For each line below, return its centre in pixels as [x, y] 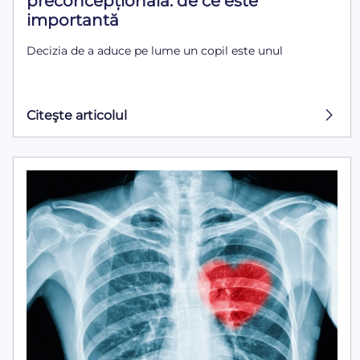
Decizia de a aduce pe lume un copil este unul [155, 51]
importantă [73, 20]
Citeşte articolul [77, 115]
